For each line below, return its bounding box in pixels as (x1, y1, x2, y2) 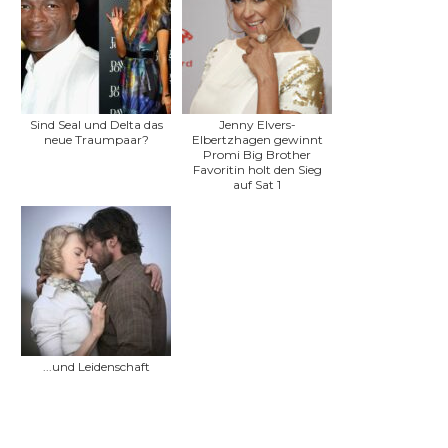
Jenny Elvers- (218, 117, 296, 133)
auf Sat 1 (233, 177, 281, 193)
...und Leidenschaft (42, 359, 150, 375)
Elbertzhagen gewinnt (191, 132, 323, 148)
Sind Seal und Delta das (29, 117, 163, 133)
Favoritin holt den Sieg (192, 162, 322, 178)
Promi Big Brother (203, 147, 311, 163)
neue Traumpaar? (43, 132, 149, 148)
